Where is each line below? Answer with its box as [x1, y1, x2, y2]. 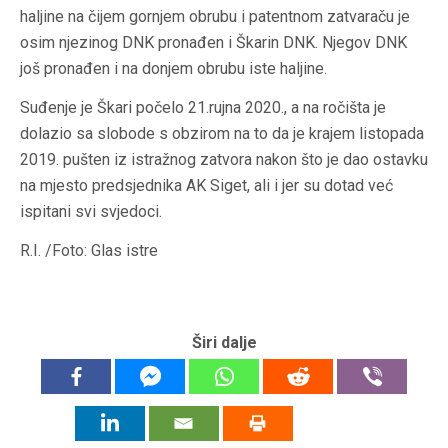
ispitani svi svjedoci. [20, 202, 162, 222]
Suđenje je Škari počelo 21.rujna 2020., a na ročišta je [20, 98, 386, 118]
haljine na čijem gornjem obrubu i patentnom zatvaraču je [20, 7, 410, 27]
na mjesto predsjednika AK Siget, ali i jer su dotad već [20, 176, 393, 196]
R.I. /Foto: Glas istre [20, 241, 158, 261]
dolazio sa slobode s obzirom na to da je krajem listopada [20, 124, 424, 144]
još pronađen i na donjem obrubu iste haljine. [20, 59, 327, 79]
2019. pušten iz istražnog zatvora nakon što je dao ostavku [20, 150, 428, 170]
